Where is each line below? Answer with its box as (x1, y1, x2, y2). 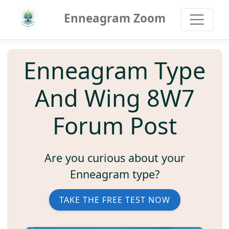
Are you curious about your (44, 150, 185, 166)
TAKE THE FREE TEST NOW (59, 194, 170, 206)
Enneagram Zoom (63, 10, 166, 26)
